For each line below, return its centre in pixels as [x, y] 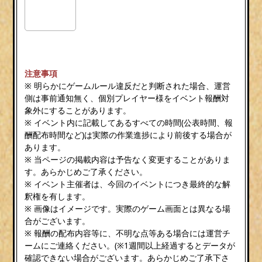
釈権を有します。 [58, 196]
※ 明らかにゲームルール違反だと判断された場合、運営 [128, 85]
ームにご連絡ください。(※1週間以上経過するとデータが [130, 245]
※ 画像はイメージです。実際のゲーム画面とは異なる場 [128, 208]
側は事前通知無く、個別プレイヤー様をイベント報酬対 [127, 98]
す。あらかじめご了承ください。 [86, 171]
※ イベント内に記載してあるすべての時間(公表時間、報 [129, 122]
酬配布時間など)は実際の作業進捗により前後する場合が [128, 135]
